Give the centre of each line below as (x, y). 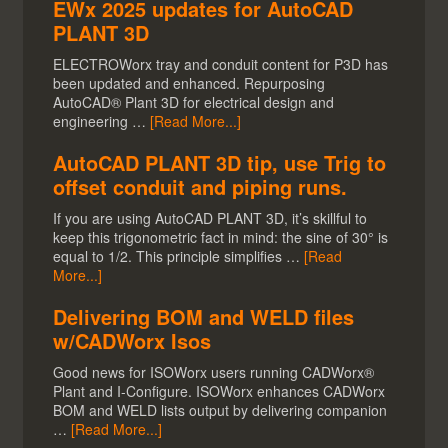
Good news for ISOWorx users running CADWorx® (214, 372)
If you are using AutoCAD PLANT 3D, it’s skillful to (210, 218)
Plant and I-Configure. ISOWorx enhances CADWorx (219, 391)
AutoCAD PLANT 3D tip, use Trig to (220, 163)
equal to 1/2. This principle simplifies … (179, 256)
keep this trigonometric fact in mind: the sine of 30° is (221, 237)
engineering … (102, 121)
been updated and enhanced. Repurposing (189, 83)
